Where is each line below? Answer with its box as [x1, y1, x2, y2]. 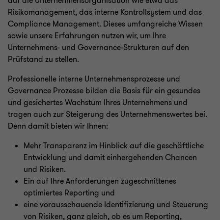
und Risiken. [24, 164, 66, 175]
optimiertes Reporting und [24, 188, 115, 198]
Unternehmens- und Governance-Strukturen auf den [8, 42, 189, 53]
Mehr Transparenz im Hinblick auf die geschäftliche [24, 140, 204, 151]
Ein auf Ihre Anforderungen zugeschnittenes [24, 176, 176, 187]
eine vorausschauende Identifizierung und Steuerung [24, 199, 208, 210]
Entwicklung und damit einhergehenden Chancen [24, 152, 197, 163]
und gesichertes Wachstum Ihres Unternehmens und [8, 97, 188, 108]
